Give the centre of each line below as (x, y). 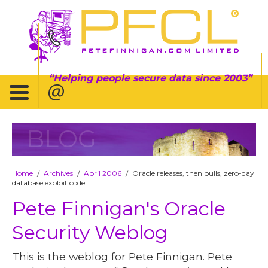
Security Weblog (90, 232)
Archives (59, 173)
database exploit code (49, 182)
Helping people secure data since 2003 (150, 78)
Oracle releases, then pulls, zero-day (194, 173)
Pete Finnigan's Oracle (119, 208)
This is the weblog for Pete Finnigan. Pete (122, 256)
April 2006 (103, 173)
